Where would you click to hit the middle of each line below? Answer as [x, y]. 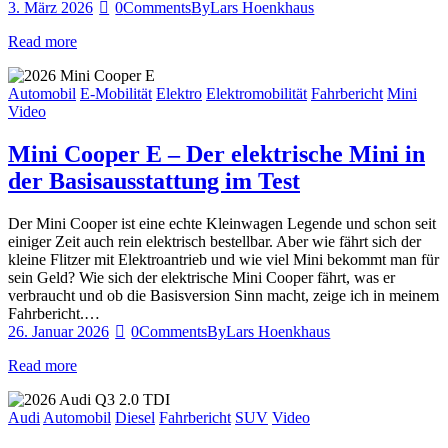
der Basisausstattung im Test [154, 181]
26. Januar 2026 [58, 331]
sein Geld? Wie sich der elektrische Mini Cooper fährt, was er [201, 277]
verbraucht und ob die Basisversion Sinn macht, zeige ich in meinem [223, 295]
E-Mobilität [116, 94]
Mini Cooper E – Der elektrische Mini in [216, 154]
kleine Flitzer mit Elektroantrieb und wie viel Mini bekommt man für [223, 259]
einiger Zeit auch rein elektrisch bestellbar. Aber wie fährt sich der [214, 241]
